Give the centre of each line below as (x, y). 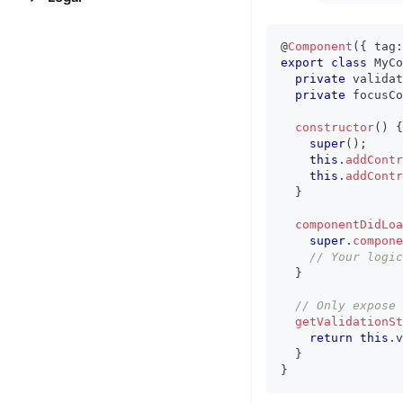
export (302, 62)
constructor (335, 127)
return (331, 337)
